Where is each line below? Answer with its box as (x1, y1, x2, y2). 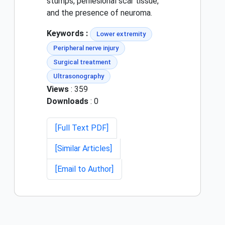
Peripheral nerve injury (53, 44, 119, 52)
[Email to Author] (55, 164, 114, 174)
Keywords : (47, 29, 88, 39)
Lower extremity (96, 30, 146, 38)
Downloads (47, 96, 88, 106)
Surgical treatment (53, 58, 111, 66)
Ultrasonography (53, 72, 104, 80)
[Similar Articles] (55, 144, 112, 154)
